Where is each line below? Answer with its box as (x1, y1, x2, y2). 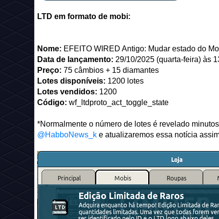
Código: (37, 98, 67, 107)
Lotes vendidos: (37, 88, 99, 96)
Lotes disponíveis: (37, 77, 108, 85)
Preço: (37, 66, 64, 74)
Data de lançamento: (37, 55, 115, 64)
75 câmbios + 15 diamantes (64, 66, 159, 74)
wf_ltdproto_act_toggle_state (67, 98, 169, 107)
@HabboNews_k (37, 131, 97, 139)
